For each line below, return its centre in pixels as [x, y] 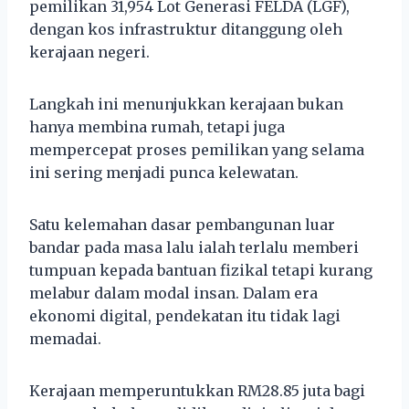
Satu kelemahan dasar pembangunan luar [182, 224]
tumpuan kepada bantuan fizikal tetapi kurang [201, 270]
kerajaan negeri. [89, 52]
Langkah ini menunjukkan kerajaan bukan [186, 104]
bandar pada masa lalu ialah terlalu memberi [194, 247]
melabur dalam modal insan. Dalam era [173, 293]
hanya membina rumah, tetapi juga [157, 126]
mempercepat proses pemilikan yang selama [197, 149]
